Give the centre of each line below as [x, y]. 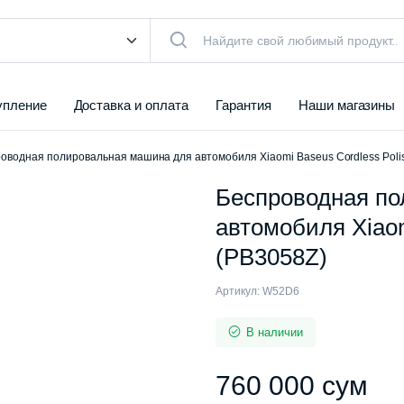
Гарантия [243, 105]
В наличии [274, 332]
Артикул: [238, 291]
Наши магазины [347, 105]
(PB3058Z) [271, 257]
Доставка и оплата [131, 105]
